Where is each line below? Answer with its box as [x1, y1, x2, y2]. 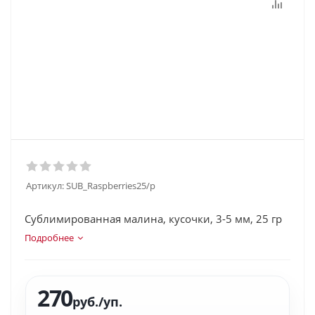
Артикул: [26, 179, 64, 192]
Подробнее [25, 231, 74, 244]
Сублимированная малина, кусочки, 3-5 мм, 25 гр [25, 212, 282, 226]
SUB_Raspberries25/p [66, 179, 155, 192]
